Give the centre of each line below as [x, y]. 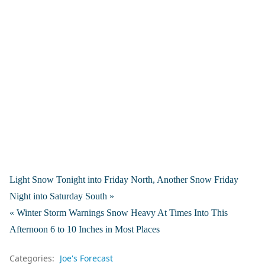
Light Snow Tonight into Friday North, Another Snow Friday [124, 180]
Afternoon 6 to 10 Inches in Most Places [85, 230]
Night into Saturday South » [62, 196]
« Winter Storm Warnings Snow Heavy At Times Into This [119, 213]
